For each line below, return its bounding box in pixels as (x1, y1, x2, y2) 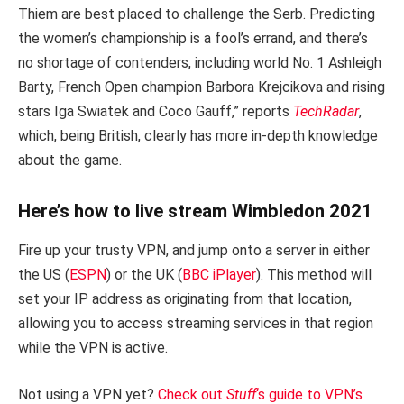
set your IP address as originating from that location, (18, 290, 352, 308)
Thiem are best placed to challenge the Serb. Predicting (18, 5, 375, 23)
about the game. (18, 151, 125, 170)
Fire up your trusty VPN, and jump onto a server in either (18, 242, 370, 260)
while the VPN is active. (18, 339, 168, 357)
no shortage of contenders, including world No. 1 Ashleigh (18, 54, 381, 72)
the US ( (18, 266, 69, 284)
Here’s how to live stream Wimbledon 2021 (18, 200, 372, 223)
